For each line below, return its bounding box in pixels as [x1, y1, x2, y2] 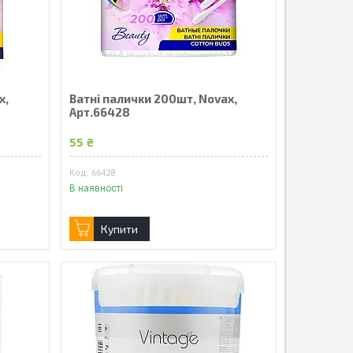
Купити [100, 222, 138, 236]
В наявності [69, 183, 123, 195]
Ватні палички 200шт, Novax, [69, 91, 237, 106]
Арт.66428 [69, 105, 130, 120]
